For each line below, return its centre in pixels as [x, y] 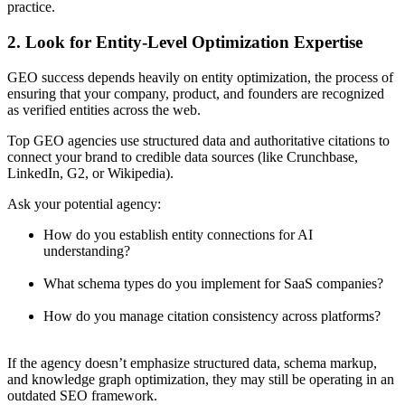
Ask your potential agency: [84, 203]
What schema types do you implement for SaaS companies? [213, 283]
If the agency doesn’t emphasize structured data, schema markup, [192, 363]
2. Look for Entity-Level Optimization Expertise [185, 42]
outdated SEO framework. [82, 395]
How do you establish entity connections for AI [178, 234]
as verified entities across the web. [104, 109]
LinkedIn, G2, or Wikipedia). [90, 173]
